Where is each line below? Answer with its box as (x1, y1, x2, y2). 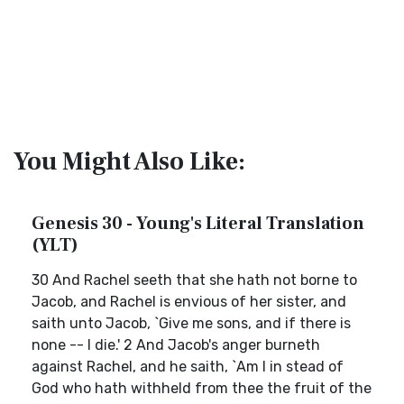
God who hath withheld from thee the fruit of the (32, 380, 372, 397)
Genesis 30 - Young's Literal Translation (32, 212, 364, 235)
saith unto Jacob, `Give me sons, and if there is (32, 315, 351, 332)
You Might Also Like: (14, 145, 245, 178)
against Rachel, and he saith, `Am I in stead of (32, 358, 344, 375)
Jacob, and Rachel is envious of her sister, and (32, 293, 346, 310)
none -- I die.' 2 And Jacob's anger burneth (32, 336, 320, 353)
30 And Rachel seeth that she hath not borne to (32, 271, 357, 289)
